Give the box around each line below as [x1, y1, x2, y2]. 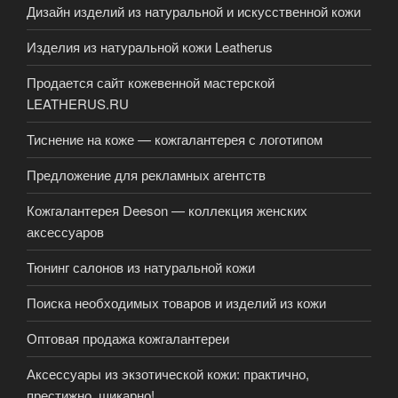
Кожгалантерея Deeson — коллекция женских [27, 201, 307, 220]
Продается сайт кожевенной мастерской [27, 73, 275, 92]
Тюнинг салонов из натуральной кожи [27, 258, 255, 277]
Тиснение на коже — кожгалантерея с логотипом [27, 130, 322, 149]
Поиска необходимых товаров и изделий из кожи [27, 293, 326, 313]
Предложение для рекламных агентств [27, 165, 266, 185]
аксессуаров [27, 222, 104, 242]
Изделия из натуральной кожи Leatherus [27, 37, 273, 57]
